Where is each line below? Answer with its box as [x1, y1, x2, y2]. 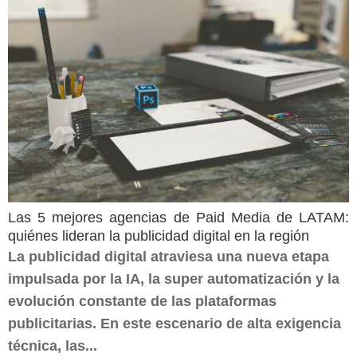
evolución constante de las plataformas [8, 293, 277, 309]
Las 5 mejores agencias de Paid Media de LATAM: [8, 210, 349, 226]
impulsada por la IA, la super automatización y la [8, 271, 339, 287]
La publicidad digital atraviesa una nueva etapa [8, 249, 329, 265]
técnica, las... [8, 338, 97, 354]
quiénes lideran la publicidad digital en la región [8, 228, 309, 244]
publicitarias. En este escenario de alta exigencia [8, 316, 341, 331]
